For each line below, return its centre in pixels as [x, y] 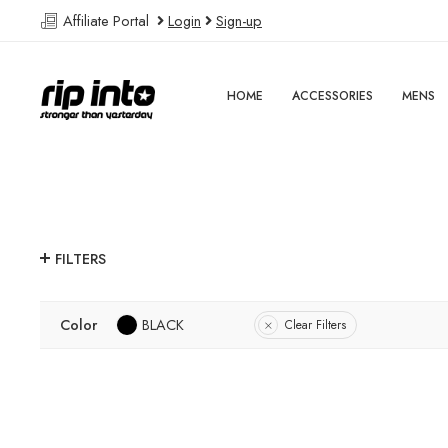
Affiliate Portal [108, 20]
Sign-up [239, 20]
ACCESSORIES [333, 96]
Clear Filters [315, 324]
